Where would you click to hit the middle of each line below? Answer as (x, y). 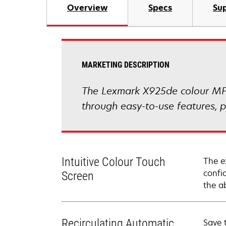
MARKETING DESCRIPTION (126, 65)
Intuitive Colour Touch (114, 162)
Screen (78, 176)
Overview (87, 8)
